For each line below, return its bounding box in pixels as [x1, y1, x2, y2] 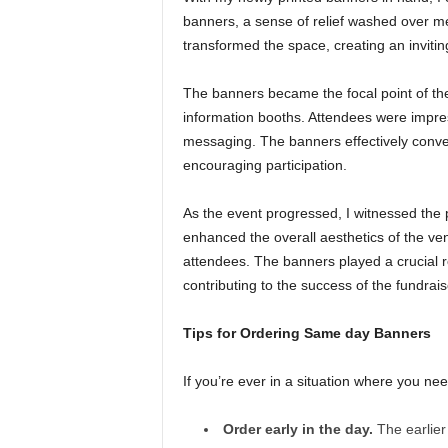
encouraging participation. [182, 156, 347, 173]
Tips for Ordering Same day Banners [182, 324, 431, 341]
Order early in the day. [222, 420, 373, 437]
